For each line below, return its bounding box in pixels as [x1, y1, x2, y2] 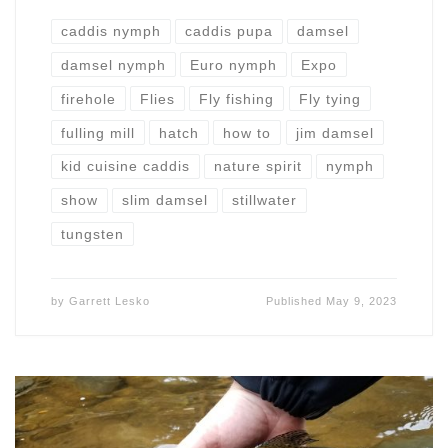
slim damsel [122, 192, 209, 209]
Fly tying [298, 90, 361, 107]
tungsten [60, 226, 124, 242]
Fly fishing [199, 90, 275, 107]
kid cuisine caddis [60, 158, 190, 175]
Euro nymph [190, 56, 278, 73]
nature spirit [214, 158, 303, 175]
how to [223, 124, 272, 141]
